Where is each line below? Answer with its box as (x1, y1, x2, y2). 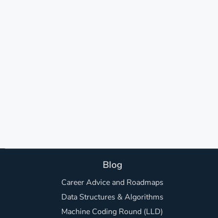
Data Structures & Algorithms (61, 192, 163, 202)
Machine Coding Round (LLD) (61, 206, 163, 217)
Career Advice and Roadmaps (61, 177, 163, 188)
